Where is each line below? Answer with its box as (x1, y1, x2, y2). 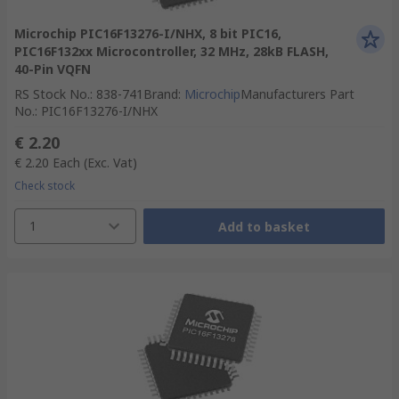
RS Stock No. (14, 85, 90, 102)
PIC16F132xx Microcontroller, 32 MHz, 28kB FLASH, (14, 43, 329, 60)
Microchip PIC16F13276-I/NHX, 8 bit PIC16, (14, 25, 281, 42)
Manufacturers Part (240, 85, 354, 102)
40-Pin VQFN (14, 61, 91, 77)
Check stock (14, 178, 75, 193)
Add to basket (217, 217, 310, 235)
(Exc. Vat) (84, 154, 137, 171)
